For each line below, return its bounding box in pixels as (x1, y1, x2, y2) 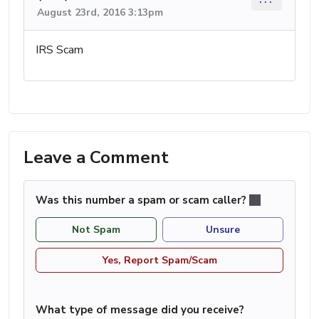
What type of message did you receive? (36, 302, 244, 317)
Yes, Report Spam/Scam (102, 253, 217, 267)
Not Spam (72, 222, 120, 236)
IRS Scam (36, 42, 83, 58)
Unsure (206, 222, 240, 236)
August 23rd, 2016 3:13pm (37, 6, 163, 20)
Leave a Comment (23, 146, 169, 169)
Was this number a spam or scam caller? (36, 193, 249, 208)
